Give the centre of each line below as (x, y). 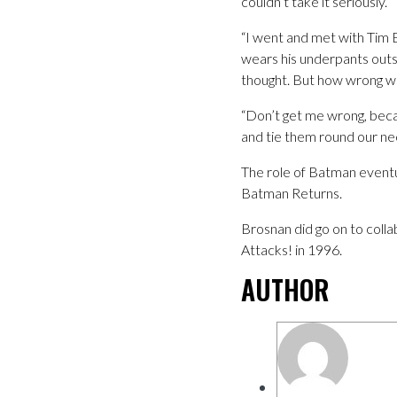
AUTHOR (285, 290)
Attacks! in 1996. (292, 250)
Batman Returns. (292, 193)
